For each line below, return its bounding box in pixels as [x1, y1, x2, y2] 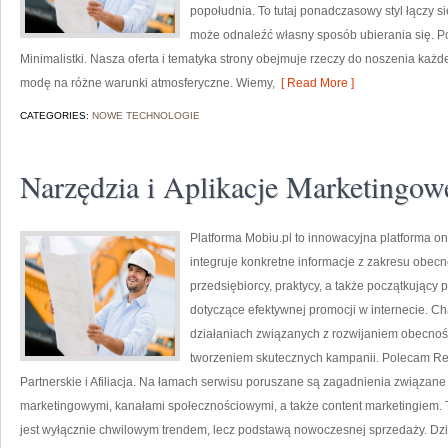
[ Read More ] [275, 76, 354, 90]
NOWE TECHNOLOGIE [92, 110, 200, 121]
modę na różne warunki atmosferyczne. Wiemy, [20, 76, 275, 90]
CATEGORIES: [20, 110, 92, 121]
